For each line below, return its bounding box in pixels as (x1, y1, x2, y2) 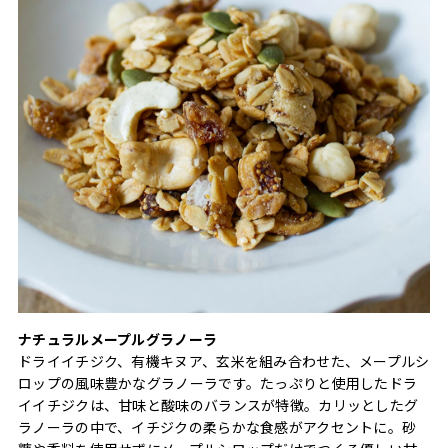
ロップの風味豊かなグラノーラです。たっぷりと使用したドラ (18, 372, 418, 393)
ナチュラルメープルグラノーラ (18, 328, 218, 349)
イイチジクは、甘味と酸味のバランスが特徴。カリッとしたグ (18, 394, 419, 415)
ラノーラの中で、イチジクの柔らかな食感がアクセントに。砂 (18, 416, 417, 437)
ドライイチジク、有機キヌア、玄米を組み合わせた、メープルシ (18, 350, 430, 371)
